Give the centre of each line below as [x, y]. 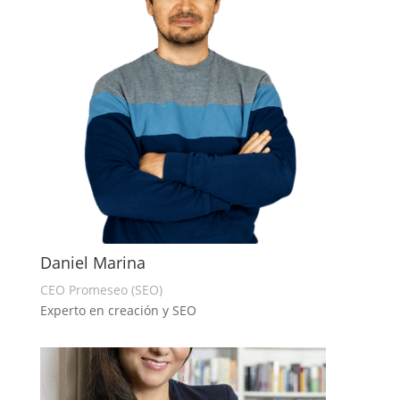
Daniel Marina [92, 262]
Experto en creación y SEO [118, 310]
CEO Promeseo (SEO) [101, 289]
